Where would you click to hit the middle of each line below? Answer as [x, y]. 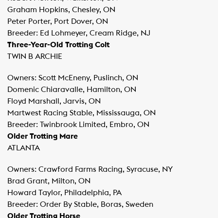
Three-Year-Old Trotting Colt [59, 45]
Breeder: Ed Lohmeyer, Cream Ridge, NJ [79, 33]
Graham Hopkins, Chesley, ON [61, 10]
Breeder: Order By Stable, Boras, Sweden [80, 204]
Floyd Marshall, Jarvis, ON [54, 101]
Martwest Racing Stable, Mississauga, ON [82, 113]
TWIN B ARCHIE [35, 56]
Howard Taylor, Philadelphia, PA [64, 193]
